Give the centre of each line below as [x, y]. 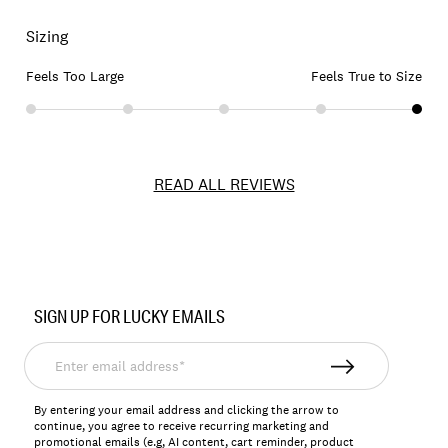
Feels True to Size [366, 76]
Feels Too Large [75, 76]
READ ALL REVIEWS [224, 184]
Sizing [47, 36]
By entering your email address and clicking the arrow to [187, 410]
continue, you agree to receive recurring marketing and [182, 426]
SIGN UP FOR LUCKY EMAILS [130, 316]
